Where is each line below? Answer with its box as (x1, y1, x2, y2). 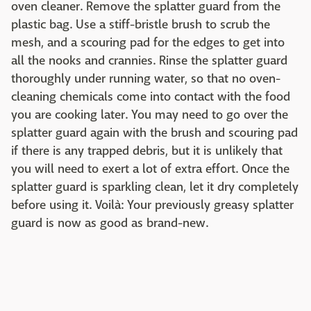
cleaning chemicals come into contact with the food (11, 89, 290, 106)
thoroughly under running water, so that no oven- (11, 71, 280, 87)
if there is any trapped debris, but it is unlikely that (11, 143, 283, 160)
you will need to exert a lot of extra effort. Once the (11, 161, 289, 178)
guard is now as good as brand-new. (11, 215, 208, 232)
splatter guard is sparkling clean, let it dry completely (11, 179, 299, 196)
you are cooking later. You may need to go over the (11, 107, 288, 124)
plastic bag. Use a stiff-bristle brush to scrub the (11, 17, 270, 33)
